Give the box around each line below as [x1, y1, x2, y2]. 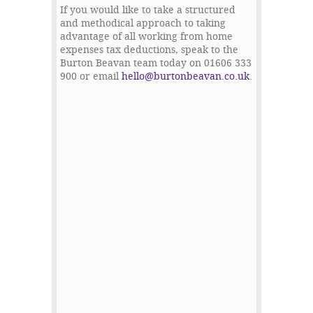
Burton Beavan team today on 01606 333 [60, 57, 252, 70]
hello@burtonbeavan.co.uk [122, 71, 249, 83]
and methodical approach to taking [60, 17, 226, 30]
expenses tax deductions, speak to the [60, 44, 238, 57]
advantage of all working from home [60, 31, 233, 43]
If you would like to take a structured [60, 4, 235, 17]
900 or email [60, 71, 122, 83]
